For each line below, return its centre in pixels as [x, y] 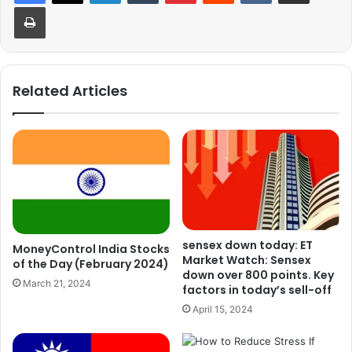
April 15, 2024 [223, 310]
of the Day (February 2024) [91, 264]
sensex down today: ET [247, 246]
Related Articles [70, 91]
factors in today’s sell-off [257, 290]
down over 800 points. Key [258, 275]
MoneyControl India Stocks [91, 249]
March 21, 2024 [57, 284]
